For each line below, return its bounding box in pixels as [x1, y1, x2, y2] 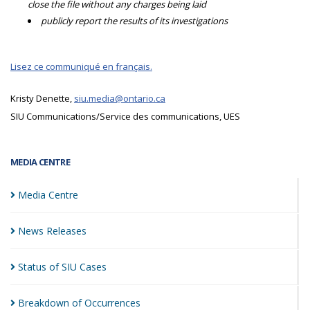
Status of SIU [18, 260, 80, 273]
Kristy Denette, [10, 92, 74, 104]
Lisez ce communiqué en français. [10, 60, 152, 73]
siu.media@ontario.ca [74, 92, 165, 104]
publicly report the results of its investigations [41, 15, 228, 27]
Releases [46, 224, 86, 237]
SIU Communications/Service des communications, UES [10, 110, 240, 122]
